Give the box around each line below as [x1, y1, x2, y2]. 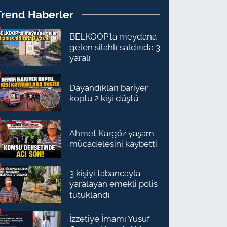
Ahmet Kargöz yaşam [69, 128, 155, 139]
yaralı [69, 53, 91, 63]
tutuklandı [69, 190, 110, 200]
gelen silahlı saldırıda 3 [69, 42, 161, 53]
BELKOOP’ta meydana [69, 31, 157, 42]
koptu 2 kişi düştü [69, 93, 139, 103]
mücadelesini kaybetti [69, 139, 158, 149]
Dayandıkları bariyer [69, 82, 148, 93]
